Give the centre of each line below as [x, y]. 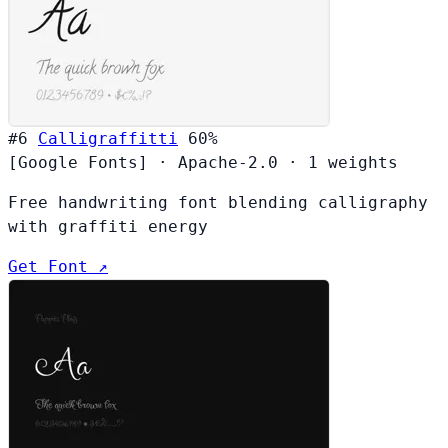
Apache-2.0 [228, 162]
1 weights [353, 162]
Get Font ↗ [58, 266]
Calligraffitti [108, 138]
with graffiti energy [108, 226]
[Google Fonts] [78, 162]
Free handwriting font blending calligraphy [218, 202]
